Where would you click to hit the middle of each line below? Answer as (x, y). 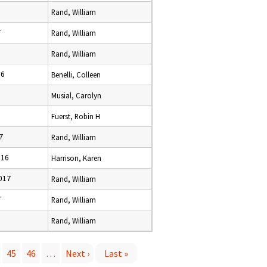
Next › (77, 253)
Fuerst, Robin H (76, 116)
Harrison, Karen (76, 158)
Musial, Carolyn (76, 95)
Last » (116, 253)
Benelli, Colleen (76, 74)
